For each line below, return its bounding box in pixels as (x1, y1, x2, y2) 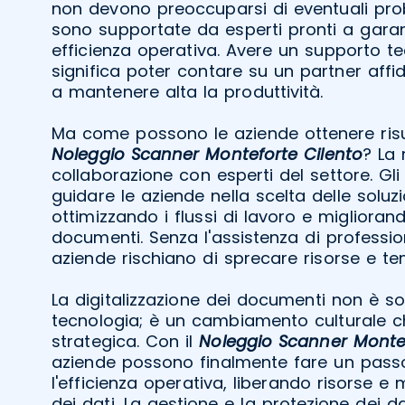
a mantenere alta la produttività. (52, 80, 324, 103)
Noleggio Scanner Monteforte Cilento (52, 142, 363, 165)
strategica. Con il (52, 329, 200, 353)
